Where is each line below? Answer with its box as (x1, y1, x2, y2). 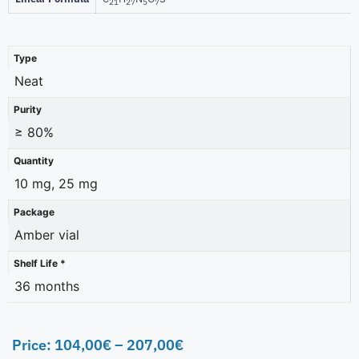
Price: (12, 336, 54, 355)
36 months (14, 277, 79, 294)
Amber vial (14, 226, 79, 243)
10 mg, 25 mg (14, 175, 98, 192)
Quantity (14, 154, 54, 167)
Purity (14, 103, 42, 115)
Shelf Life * (14, 256, 66, 269)
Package (14, 205, 54, 218)
